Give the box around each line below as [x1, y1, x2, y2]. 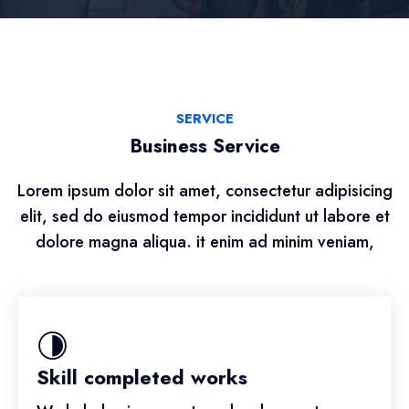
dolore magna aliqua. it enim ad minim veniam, [35, 230, 374, 255]
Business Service [129, 132, 280, 161]
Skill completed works [37, 362, 247, 393]
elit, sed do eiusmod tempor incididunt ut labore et [19, 204, 390, 229]
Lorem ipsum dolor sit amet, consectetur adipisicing [16, 179, 393, 204]
